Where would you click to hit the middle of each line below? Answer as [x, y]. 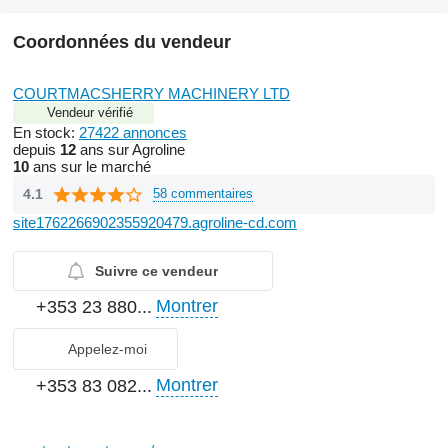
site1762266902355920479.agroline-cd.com [155, 222]
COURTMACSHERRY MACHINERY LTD [151, 93]
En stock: [46, 132]
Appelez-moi [107, 348]
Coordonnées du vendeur [122, 41]
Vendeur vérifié [90, 112]
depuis [36, 149]
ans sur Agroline [130, 149]
